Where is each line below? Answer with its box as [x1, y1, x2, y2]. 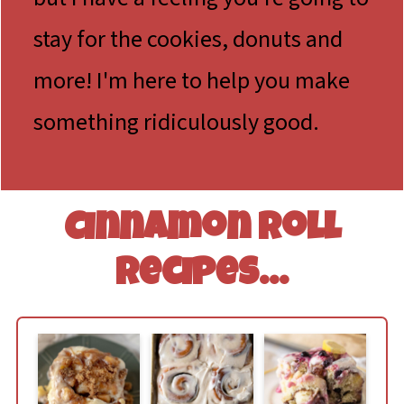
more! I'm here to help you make [33, 64, 351, 98]
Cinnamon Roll [63, 212, 341, 251]
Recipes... [115, 257, 289, 296]
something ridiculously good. [33, 106, 320, 140]
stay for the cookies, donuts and [33, 23, 344, 57]
